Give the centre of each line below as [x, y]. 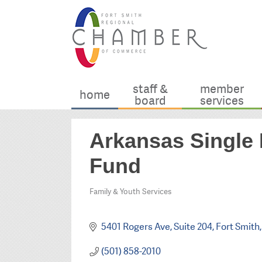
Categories [115, 200]
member [222, 89]
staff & [150, 89]
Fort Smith [237, 227]
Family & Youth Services [130, 191]
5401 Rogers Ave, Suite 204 [156, 227]
